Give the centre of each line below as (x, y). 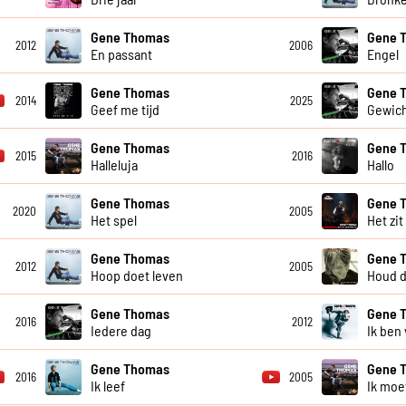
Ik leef (107, 386)
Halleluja (114, 165)
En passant (121, 54)
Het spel (113, 220)
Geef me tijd (125, 110)
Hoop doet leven (136, 275)
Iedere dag (121, 331)
